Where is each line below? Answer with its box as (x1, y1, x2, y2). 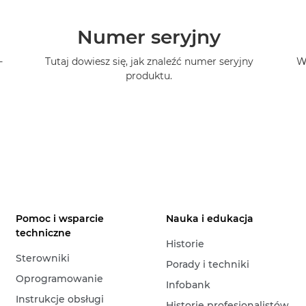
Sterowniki (16, 252, 70, 265)
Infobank (166, 279, 211, 292)
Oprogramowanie (16, 273, 104, 286)
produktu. (126, 70, 173, 83)
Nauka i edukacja (166, 212, 254, 225)
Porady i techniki (166, 258, 250, 271)
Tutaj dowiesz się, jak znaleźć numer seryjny (44, 55, 253, 68)
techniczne (16, 227, 72, 240)
